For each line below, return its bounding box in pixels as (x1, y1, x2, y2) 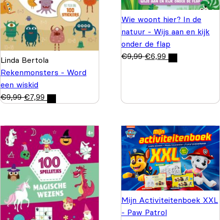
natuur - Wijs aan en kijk (121, 26, 210, 36)
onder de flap (121, 38, 170, 49)
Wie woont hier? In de (121, 14, 201, 24)
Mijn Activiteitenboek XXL (121, 194, 218, 205)
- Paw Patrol (121, 207, 167, 217)
